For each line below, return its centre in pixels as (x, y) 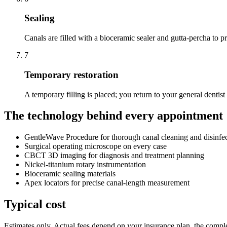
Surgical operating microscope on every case (96, 146)
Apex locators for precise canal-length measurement (107, 183)
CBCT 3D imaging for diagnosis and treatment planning (114, 156)
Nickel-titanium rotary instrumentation (85, 165)
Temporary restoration (71, 74)
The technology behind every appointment (113, 116)
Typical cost (35, 204)
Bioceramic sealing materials (70, 174)
